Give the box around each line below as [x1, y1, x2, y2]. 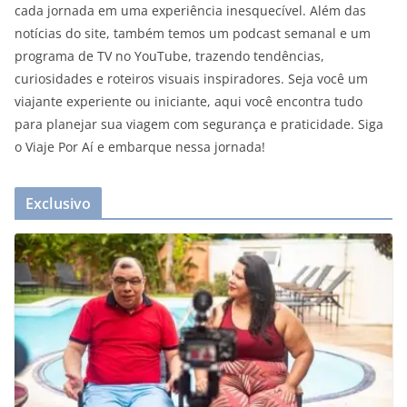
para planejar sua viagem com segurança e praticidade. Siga [15, 115, 383, 134]
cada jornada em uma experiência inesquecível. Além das [15, 2, 366, 20]
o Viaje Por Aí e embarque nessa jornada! [15, 138, 265, 156]
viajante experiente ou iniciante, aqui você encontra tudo [15, 93, 362, 111]
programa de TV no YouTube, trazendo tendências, [15, 47, 324, 65]
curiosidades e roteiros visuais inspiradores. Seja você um [15, 70, 368, 88]
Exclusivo [25, 194, 92, 214]
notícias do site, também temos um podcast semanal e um [15, 25, 371, 43]
